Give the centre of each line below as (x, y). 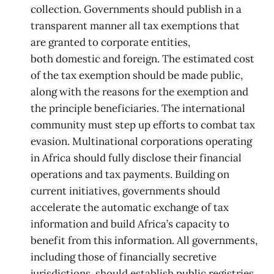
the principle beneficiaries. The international (138, 108)
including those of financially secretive (124, 257)
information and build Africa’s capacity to (130, 224)
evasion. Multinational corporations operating (141, 141)
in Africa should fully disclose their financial (136, 157)
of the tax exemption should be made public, (137, 75)
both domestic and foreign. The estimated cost (143, 58)
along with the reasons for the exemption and (139, 91)
